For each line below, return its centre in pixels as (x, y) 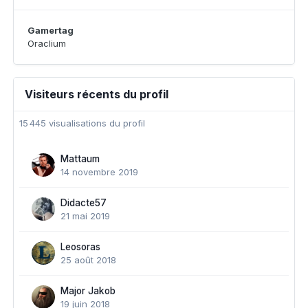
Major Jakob (88, 291)
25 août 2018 (88, 260)
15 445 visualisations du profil (82, 123)
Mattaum (80, 159)
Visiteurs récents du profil (97, 94)
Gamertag (51, 30)
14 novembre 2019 (99, 172)
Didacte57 (84, 203)
